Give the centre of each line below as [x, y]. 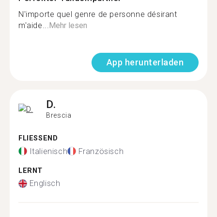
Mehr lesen [68, 25]
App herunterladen [145, 62]
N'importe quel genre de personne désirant [98, 14]
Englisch [45, 183]
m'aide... [34, 25]
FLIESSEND [36, 138]
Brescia [59, 115]
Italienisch [48, 151]
